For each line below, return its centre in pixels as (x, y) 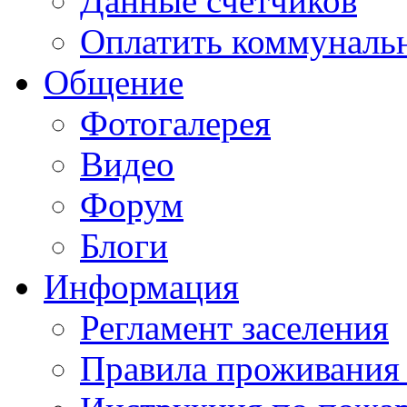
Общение (114, 83)
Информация (141, 287)
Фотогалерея (175, 124)
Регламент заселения (234, 328)
